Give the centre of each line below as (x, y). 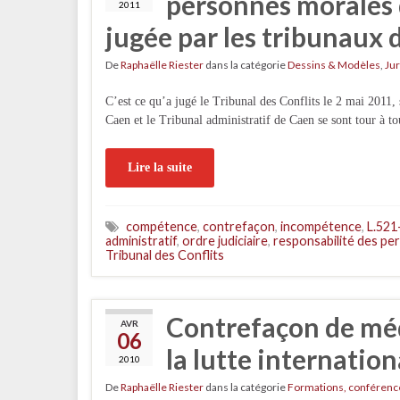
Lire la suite (160, 167)
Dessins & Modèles (334, 65)
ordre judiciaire (225, 241)
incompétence (321, 226)
